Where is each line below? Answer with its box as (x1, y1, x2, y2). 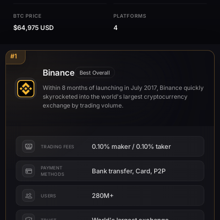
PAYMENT (41, 165, 63, 170)
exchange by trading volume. (43, 102, 123, 109)
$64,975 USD (13, 24, 54, 31)
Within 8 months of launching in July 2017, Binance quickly (43, 84, 204, 91)
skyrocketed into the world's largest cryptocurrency (43, 93, 188, 100)
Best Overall (80, 69, 110, 76)
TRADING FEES (41, 143, 75, 149)
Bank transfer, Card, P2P (92, 166, 165, 175)
